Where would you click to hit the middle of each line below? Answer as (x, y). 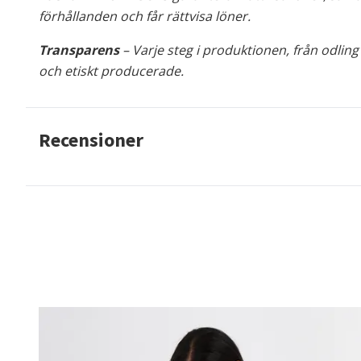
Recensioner (91, 140)
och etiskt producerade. (111, 71)
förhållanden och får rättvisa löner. (145, 16)
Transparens (79, 50)
